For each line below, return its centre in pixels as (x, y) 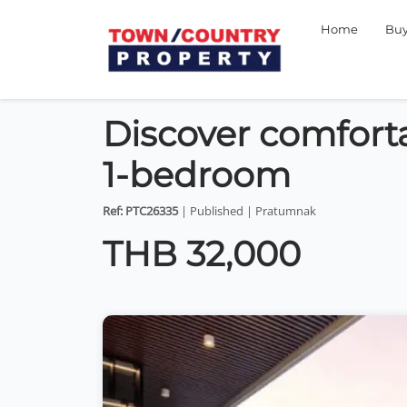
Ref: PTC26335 (141, 210)
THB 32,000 (202, 253)
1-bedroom (197, 175)
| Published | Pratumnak (248, 210)
